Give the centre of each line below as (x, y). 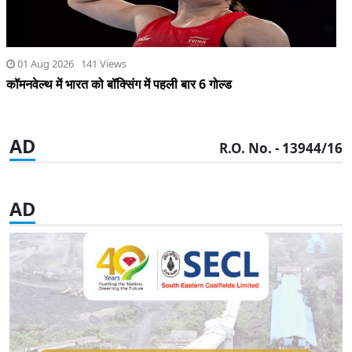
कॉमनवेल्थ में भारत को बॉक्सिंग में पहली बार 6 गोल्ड (119, 84)
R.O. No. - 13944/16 (281, 148)
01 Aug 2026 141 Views (71, 64)
